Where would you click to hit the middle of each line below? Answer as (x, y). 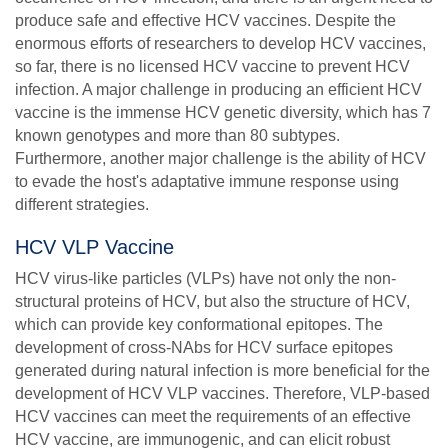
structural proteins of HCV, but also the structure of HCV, (212, 301)
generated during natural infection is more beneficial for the (222, 370)
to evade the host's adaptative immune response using (207, 181)
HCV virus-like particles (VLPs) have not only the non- (205, 278)
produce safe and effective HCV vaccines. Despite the (205, 20)
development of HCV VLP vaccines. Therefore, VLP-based (222, 393)
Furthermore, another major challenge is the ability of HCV (220, 158)
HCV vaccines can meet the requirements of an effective (213, 416)
